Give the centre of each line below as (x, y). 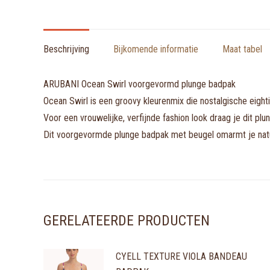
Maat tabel (242, 49)
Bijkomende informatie (156, 49)
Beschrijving (66, 49)
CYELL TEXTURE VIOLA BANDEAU (181, 256)
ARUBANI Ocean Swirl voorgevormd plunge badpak (140, 84)
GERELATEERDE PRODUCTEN (127, 221)
